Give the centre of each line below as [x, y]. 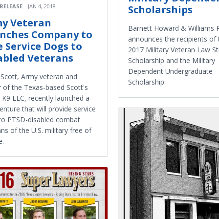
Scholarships [160, 10]
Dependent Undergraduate [170, 71]
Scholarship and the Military [172, 61]
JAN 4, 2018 [42, 6]
